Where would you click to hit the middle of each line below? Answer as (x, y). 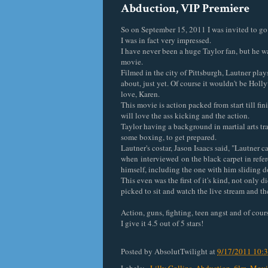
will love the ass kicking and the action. (185, 115)
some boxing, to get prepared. (169, 137)
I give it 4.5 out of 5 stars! (162, 223)
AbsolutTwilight (181, 252)
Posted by (138, 252)
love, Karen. (141, 94)
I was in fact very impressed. (167, 40)
